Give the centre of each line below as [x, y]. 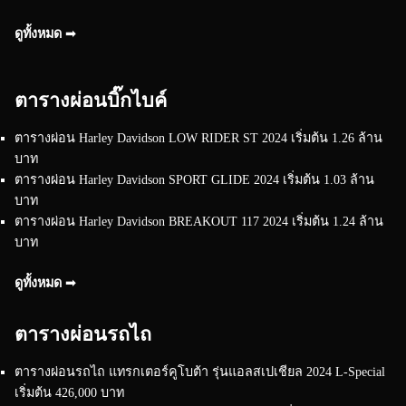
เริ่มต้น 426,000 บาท [69, 392]
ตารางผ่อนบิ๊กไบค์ [91, 100]
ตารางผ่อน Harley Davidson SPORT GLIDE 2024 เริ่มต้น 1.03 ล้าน [194, 179]
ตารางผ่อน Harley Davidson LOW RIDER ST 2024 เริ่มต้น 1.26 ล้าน [198, 137]
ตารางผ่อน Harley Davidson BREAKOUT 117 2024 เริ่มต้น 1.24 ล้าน [199, 221]
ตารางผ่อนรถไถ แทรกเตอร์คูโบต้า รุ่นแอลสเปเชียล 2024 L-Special [200, 371]
